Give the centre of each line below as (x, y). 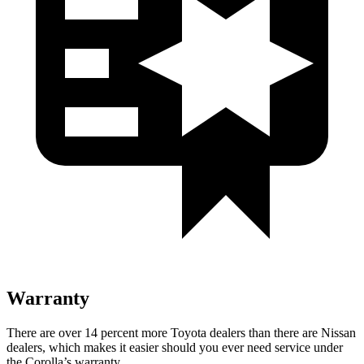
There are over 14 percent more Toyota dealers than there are (164, 332)
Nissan (338, 332)
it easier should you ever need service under (230, 347)
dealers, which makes (61, 347)
